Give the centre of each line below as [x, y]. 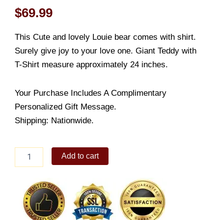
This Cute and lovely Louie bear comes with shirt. [105, 37]
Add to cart [80, 156]
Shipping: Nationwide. [54, 120]
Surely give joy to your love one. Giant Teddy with [106, 51]
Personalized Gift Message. [66, 107]
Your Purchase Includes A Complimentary [91, 93]
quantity [27, 210]
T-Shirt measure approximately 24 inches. [91, 65]
